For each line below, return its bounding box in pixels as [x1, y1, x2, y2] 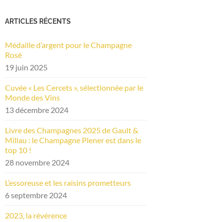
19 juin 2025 [5, 62, 48, 72]
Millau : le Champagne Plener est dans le [5, 135, 141, 145]
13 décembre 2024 [5, 105, 68, 114]
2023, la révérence [5, 210, 67, 220]
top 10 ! [5, 145, 31, 155]
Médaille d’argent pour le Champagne [5, 40, 132, 50]
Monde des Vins [5, 92, 60, 102]
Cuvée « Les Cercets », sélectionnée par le [5, 82, 143, 92]
